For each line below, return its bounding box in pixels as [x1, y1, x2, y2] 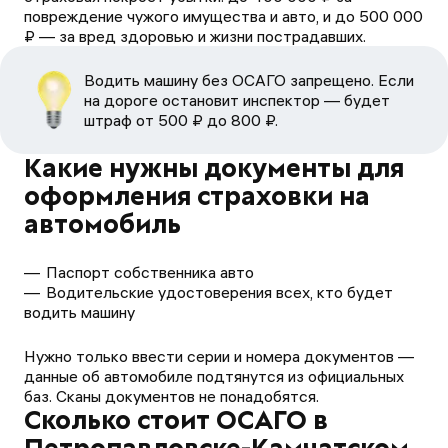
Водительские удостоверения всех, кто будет [46, 282, 393, 302]
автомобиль [24, 207, 181, 241]
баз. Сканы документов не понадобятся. [24, 386, 319, 406]
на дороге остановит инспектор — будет [84, 90, 390, 110]
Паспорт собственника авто [46, 262, 254, 282]
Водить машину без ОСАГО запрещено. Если [84, 70, 414, 90]
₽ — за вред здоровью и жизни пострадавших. [24, 26, 366, 46]
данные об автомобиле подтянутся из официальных [24, 366, 404, 386]
